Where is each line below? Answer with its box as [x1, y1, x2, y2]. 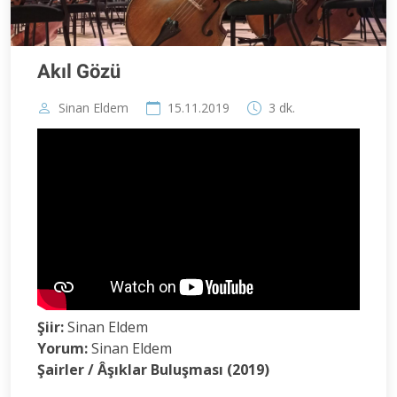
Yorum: [37, 339, 88, 359]
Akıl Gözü [37, 59, 121, 82]
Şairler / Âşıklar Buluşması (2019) [37, 360, 269, 380]
